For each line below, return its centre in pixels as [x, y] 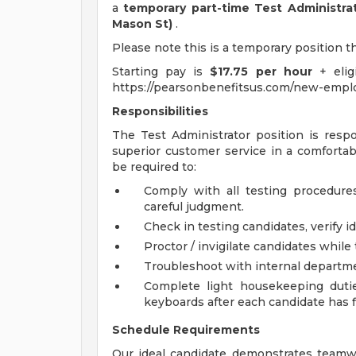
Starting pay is [161, 72]
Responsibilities [160, 111]
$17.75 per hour [261, 72]
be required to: [154, 167]
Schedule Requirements [186, 330]
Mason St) [142, 24]
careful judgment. [194, 207]
